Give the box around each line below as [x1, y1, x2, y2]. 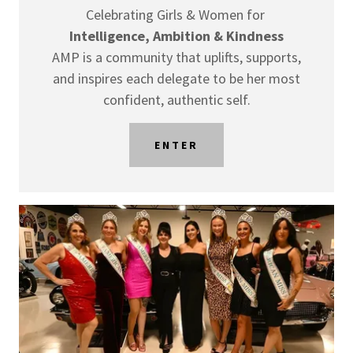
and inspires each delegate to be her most [53, 69, 300, 87]
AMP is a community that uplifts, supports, [52, 47, 301, 66]
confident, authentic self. [102, 90, 251, 109]
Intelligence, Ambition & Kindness [69, 26, 284, 45]
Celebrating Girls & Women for [85, 5, 268, 24]
